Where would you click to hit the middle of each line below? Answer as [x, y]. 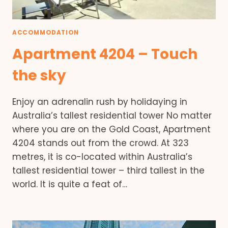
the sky [39, 76]
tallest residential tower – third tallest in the [108, 171]
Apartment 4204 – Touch [105, 54]
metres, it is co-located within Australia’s [102, 157]
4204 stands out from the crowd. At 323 [101, 143]
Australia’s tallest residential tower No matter [112, 116]
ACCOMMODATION [46, 33]
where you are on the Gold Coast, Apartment [111, 130]
